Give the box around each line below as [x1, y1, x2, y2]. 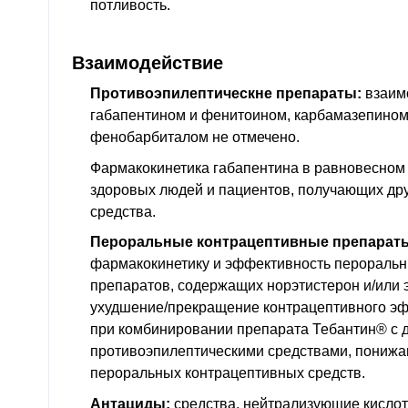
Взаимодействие [72, 51, 223, 73]
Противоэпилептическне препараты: [90, 85, 362, 101]
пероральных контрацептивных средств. [90, 365, 365, 382]
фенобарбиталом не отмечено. [90, 128, 300, 145]
